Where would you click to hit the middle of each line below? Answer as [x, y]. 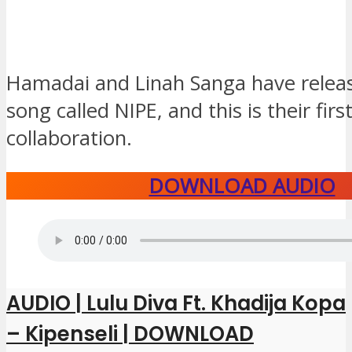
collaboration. [69, 138]
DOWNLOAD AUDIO [242, 185]
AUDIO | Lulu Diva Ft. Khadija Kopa [176, 303]
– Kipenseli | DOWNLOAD [130, 334]
